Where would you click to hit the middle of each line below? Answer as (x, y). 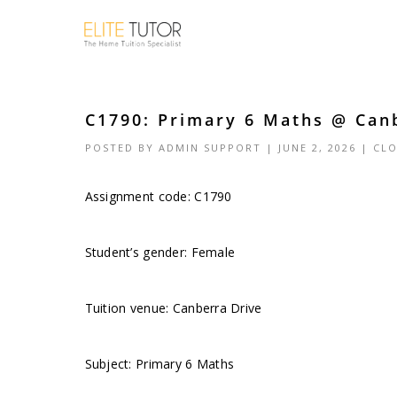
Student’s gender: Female (160, 252)
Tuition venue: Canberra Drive (173, 308)
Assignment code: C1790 (158, 196)
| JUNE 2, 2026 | (317, 148)
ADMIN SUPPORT (210, 148)
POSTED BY (121, 148)
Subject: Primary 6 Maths (160, 364)
